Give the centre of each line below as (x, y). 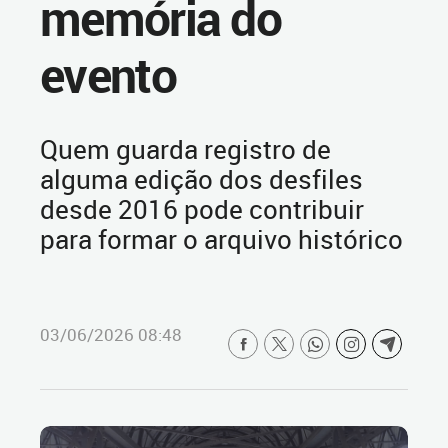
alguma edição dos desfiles (201, 179)
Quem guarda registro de (185, 149)
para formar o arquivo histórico (221, 239)
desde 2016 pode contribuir (202, 209)
